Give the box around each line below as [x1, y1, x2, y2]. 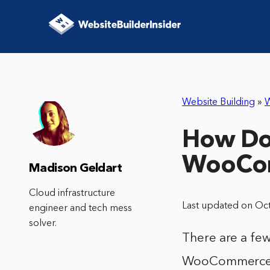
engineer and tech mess [29, 204, 132, 213]
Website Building [182, 98, 255, 107]
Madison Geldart [29, 163, 122, 175]
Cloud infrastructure [29, 189, 115, 198]
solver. [29, 219, 57, 228]
